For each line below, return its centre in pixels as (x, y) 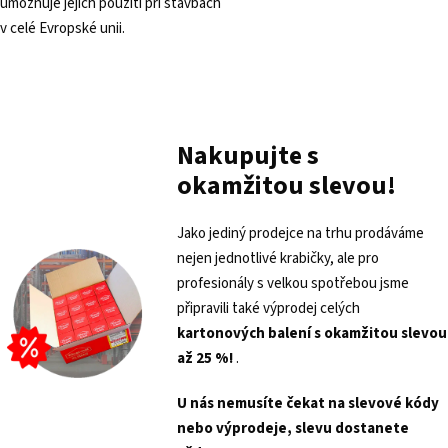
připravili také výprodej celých (268, 308)
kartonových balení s (250, 333)
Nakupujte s (247, 155)
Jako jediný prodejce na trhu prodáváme (300, 233)
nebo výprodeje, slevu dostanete (292, 428)
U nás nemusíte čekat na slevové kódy (307, 403)
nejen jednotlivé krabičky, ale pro (277, 258)
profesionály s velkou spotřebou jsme (292, 283)
